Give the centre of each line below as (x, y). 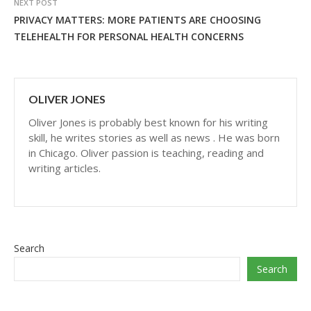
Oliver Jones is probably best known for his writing (148, 122)
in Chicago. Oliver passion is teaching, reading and (146, 153)
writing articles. (65, 168)
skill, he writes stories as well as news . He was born (154, 137)
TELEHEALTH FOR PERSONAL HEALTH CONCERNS (129, 36)
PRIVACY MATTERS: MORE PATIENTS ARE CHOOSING (137, 20)
